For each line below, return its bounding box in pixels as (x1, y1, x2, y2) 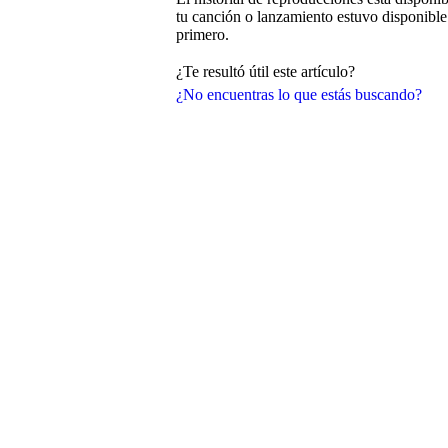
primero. (176, 25, 229, 43)
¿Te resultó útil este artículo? (176, 62, 355, 80)
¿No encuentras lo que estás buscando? (176, 85, 422, 103)
